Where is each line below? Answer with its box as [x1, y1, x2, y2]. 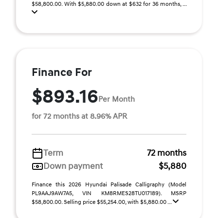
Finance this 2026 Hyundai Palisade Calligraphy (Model [32, 181, 186, 188]
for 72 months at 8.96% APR [32, 111, 127, 121]
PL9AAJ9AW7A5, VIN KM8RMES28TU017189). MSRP [32, 190, 186, 197]
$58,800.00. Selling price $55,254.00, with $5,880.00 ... [32, 199, 173, 206]
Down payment [43, 161, 103, 172]
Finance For [32, 66, 92, 79]
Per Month [98, 94, 135, 104]
